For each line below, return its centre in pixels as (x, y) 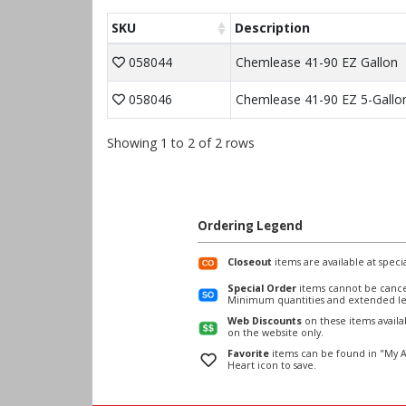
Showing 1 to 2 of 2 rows (181, 142)
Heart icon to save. (271, 365)
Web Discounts (264, 320)
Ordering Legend (250, 225)
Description (272, 27)
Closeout (249, 261)
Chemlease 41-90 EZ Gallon (316, 62)
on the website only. (275, 332)
